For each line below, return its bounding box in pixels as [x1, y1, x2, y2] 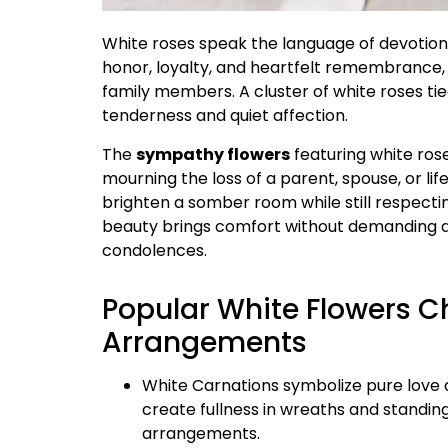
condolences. [102, 238, 207, 262]
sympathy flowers [136, 142, 290, 166]
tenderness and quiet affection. [102, 104, 348, 128]
